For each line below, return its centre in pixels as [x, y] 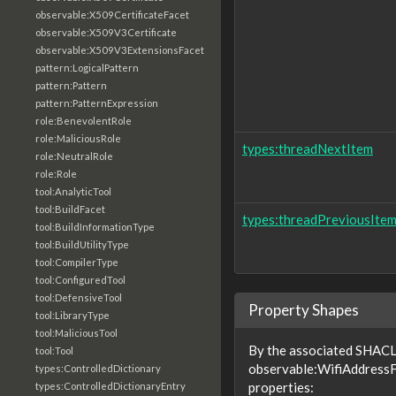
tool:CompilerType [77, 262]
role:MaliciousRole [78, 138]
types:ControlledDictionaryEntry [110, 386]
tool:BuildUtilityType [82, 244]
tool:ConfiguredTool [80, 280]
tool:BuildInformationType [95, 227]
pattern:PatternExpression [97, 103]
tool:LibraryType [72, 315]
